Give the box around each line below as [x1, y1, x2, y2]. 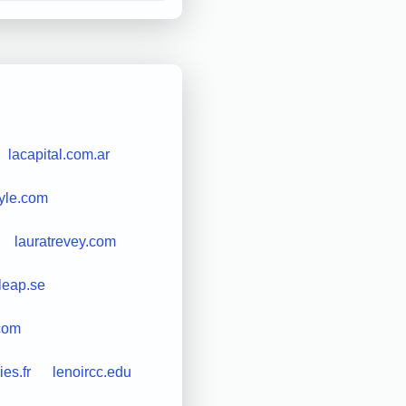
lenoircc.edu [52, 363, 131, 380]
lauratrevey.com [14, 233, 116, 249]
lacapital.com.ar [7, 146, 110, 162]
